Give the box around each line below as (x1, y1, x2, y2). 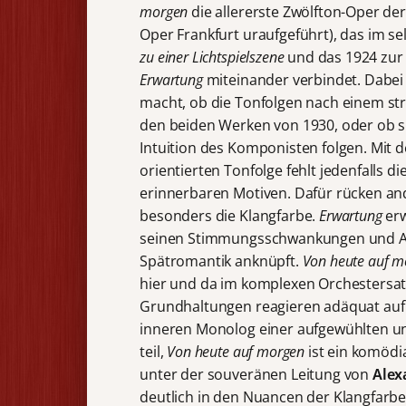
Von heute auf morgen (167, 341, 305, 362)
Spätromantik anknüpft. (140, 250, 303, 271)
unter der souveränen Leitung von (140, 363, 372, 384)
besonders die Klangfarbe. (140, 205, 320, 226)
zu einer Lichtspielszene (140, 46, 285, 67)
